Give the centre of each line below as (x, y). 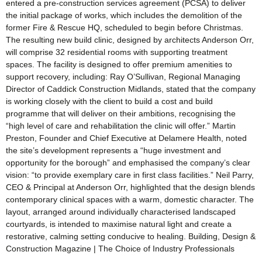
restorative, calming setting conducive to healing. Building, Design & (131, 237)
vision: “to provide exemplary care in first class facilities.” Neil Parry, (130, 175)
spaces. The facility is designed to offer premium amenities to (119, 65)
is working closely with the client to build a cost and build (109, 101)
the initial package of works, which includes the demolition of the (124, 15)
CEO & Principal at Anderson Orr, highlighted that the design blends (130, 187)
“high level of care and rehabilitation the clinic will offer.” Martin (121, 126)
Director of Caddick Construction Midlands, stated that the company (131, 89)
